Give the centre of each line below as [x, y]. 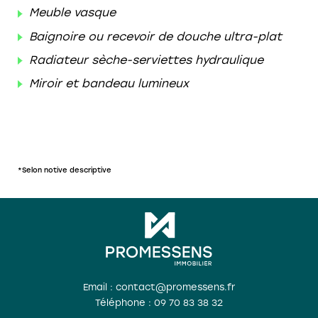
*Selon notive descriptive [65, 170]
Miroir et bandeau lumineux [109, 83]
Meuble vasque [72, 13]
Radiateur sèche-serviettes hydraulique [146, 60]
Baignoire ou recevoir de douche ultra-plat [155, 36]
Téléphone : [125, 302]
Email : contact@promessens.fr [159, 287]
